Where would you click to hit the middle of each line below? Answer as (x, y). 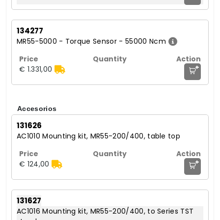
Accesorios (37, 109)
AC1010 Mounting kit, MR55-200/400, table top (99, 136)
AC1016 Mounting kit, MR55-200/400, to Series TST (105, 211)
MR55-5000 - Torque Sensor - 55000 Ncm (91, 41)
